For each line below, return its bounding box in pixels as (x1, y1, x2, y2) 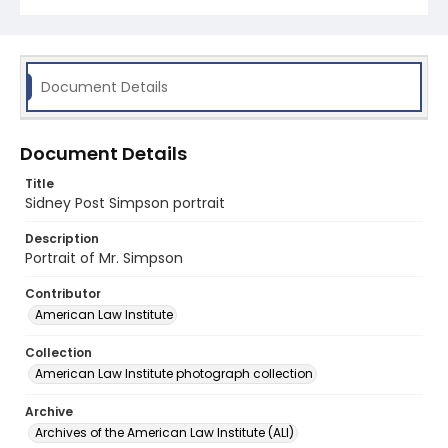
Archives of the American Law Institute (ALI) (35, 424, 294, 441)
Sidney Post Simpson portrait (25, 193, 225, 213)
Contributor (25, 285, 101, 302)
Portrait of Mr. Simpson (25, 248, 183, 268)
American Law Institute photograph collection (35, 365, 313, 382)
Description (25, 230, 99, 247)
